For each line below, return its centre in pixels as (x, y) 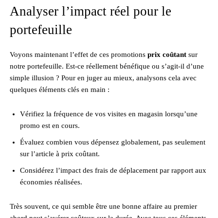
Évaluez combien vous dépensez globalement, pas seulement (113, 142)
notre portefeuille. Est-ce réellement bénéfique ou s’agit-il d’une (107, 66)
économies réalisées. (51, 182)
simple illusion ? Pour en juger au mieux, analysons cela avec (103, 78)
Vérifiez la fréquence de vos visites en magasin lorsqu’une (109, 114)
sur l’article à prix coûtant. (60, 154)
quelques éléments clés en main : (60, 89)
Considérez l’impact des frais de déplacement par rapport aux (113, 170)
